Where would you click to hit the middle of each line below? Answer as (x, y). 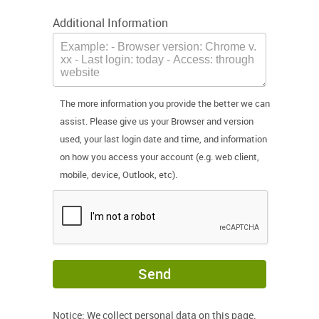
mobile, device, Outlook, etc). (119, 174)
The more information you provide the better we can (165, 103)
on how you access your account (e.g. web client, (159, 157)
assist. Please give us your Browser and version (157, 121)
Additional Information (110, 23)
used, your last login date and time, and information (163, 139)
